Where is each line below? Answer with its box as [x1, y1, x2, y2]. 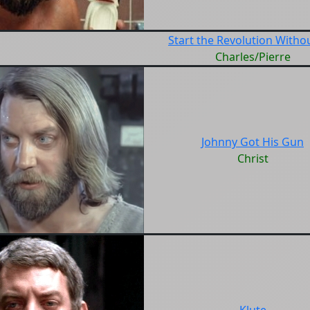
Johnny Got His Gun [201, 134, 304, 149]
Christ [237, 151, 268, 166]
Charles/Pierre [215, 49, 291, 64]
